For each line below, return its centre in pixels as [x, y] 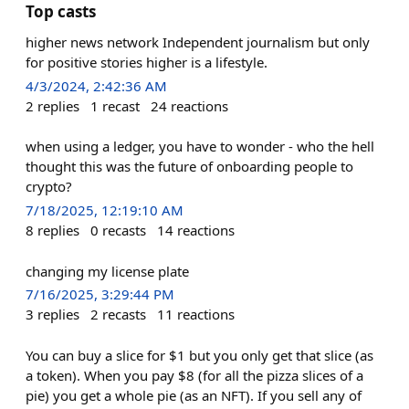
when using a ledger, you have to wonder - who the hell [200, 147]
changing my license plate [107, 271]
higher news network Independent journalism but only [198, 42]
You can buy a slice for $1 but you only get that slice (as [199, 355]
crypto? [49, 187]
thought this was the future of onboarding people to [189, 167]
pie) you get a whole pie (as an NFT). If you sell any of [194, 395]
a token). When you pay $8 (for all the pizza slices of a [194, 375]
